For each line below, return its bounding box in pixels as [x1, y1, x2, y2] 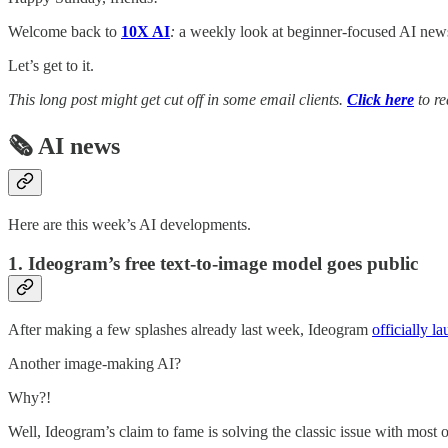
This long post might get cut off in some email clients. [8, 90, 347, 108]
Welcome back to [8, 22, 121, 40]
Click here [347, 90, 414, 108]
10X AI [121, 22, 170, 40]
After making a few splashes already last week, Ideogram [8, 320, 372, 338]
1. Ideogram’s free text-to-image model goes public [8, 253, 418, 275]
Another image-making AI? [8, 354, 181, 372]
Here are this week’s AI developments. [8, 216, 251, 234]
